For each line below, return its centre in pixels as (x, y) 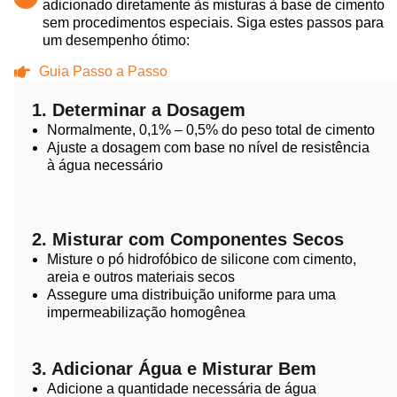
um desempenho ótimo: (116, 41)
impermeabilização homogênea (146, 312)
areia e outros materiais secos (141, 276)
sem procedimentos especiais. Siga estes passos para (213, 23)
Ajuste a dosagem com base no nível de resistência (208, 147)
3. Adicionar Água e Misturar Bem (174, 368)
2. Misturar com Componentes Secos (188, 239)
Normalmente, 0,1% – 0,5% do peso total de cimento (211, 129)
